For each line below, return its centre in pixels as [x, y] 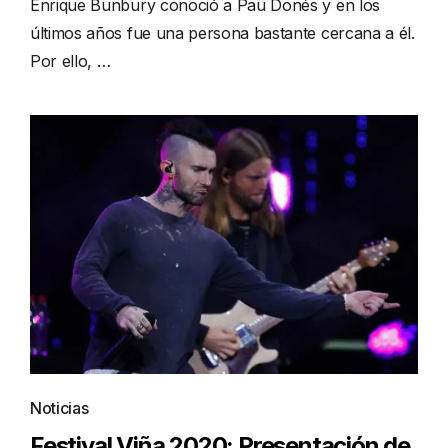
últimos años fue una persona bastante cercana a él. [222, 33]
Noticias [59, 407]
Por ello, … [70, 61]
